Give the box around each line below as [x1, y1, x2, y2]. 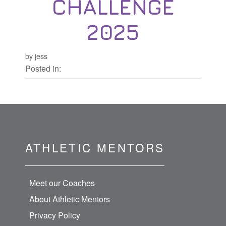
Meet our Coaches [29, 177, 95, 189]
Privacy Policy [29, 209, 80, 221]
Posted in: [25, 63, 61, 75]
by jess [25, 50, 47, 62]
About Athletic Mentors [29, 193, 110, 205]
